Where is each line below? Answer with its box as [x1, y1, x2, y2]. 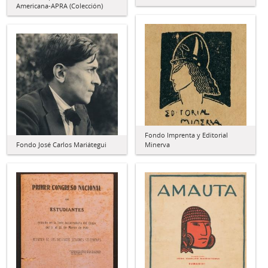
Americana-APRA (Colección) [16, 1, 103, 10]
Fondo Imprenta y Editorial [145, 130, 228, 139]
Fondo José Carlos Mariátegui [16, 140, 106, 149]
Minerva [145, 140, 170, 149]
